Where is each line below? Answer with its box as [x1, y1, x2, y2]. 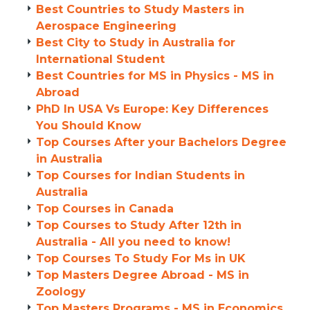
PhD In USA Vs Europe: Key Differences [36, 102, 268, 116]
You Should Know [36, 119, 141, 132]
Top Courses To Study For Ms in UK [36, 252, 246, 265]
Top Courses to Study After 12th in [36, 219, 241, 232]
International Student [36, 53, 165, 66]
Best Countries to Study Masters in [36, 3, 244, 16]
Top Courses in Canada [36, 202, 174, 215]
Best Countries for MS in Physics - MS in [36, 69, 274, 82]
